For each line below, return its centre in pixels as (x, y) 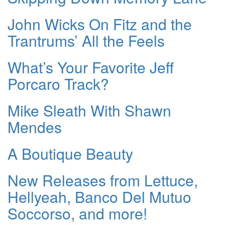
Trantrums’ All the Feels (86, 40)
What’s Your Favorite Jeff (91, 67)
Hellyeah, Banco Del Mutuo (99, 196)
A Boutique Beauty (70, 153)
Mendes (35, 127)
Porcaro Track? (58, 83)
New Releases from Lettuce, (103, 180)
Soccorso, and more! (77, 213)
